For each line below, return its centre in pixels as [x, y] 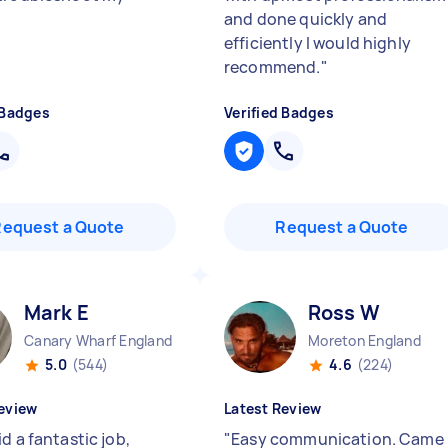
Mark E [56, 312]
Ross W [344, 312]
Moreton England [364, 340]
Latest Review [273, 408]
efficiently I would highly [317, 43]
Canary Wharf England [98, 340]
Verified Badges [279, 112]
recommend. [272, 67]
